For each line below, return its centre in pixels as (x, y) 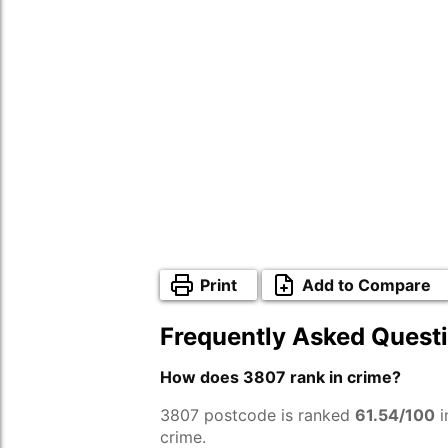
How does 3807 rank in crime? (280, 377)
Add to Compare (366, 285)
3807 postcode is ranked (257, 415)
